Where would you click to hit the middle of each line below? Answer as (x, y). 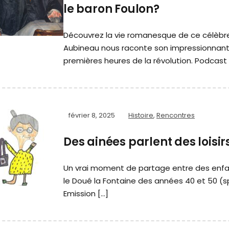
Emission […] (86, 194)
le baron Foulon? (111, 9)
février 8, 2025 (92, 116)
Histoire (141, 116)
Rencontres (176, 116)
